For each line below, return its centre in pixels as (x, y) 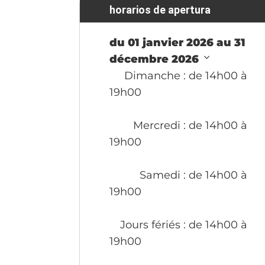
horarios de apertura (160, 9)
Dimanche (153, 75)
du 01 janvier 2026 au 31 (178, 42)
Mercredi (157, 125)
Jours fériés (151, 224)
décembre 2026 (156, 59)
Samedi (160, 175)
